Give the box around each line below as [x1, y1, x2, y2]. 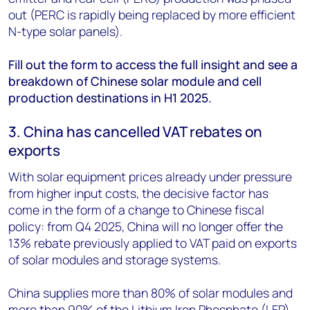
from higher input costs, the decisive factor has [8, 185, 268, 201]
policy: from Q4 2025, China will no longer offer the [8, 218, 283, 235]
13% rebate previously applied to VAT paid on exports [8, 235, 297, 251]
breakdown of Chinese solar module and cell [8, 73, 262, 89]
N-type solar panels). [8, 23, 122, 39]
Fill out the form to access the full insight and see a [8, 56, 298, 73]
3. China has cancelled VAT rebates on [8, 122, 262, 141]
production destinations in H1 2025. [8, 89, 212, 106]
